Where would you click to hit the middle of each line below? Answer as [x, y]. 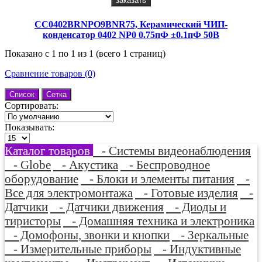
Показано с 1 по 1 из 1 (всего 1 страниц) [85, 53]
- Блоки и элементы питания [158, 178]
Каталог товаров [49, 150]
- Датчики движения [107, 206]
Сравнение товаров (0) [50, 73]
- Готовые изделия [187, 192]
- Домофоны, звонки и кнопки [87, 235]
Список [22, 94]
